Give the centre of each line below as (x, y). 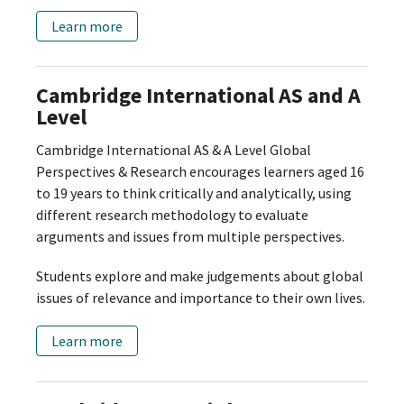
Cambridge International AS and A (198, 95)
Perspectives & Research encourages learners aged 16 (200, 171)
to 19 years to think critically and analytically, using (194, 193)
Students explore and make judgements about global (200, 275)
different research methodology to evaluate (172, 214)
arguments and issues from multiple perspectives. (192, 236)
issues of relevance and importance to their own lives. (201, 297)
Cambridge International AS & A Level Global (174, 149)
